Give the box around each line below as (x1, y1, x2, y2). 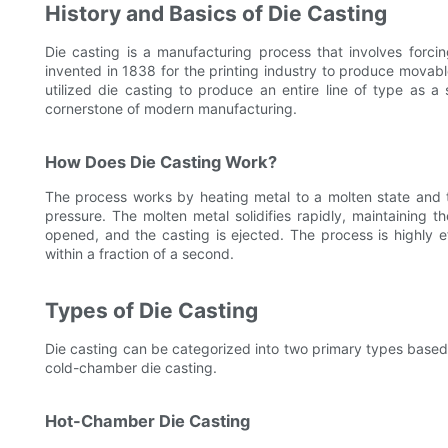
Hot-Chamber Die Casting (45, 411, 250, 432)
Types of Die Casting (45, 298, 258, 324)
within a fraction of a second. (45, 245, 234, 263)
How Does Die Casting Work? (45, 152, 277, 173)
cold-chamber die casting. (45, 359, 217, 377)
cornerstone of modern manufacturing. (45, 100, 297, 118)
